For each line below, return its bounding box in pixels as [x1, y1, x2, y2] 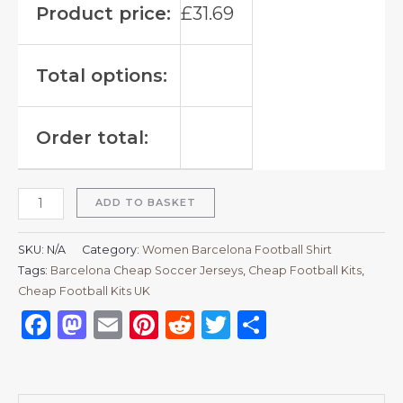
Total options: [36, 65, 167, 87]
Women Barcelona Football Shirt [142, 242, 332, 256]
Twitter [230, 306, 334, 342]
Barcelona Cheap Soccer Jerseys [50, 263, 243, 277]
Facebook [50, 306, 189, 342]
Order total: [36, 127, 148, 149]
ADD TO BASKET [94, 196, 196, 210]
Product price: [36, 3, 171, 25]
